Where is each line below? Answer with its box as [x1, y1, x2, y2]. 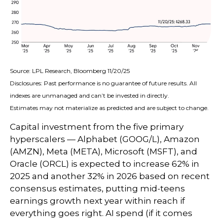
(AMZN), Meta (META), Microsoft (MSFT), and [10, 147, 197, 156]
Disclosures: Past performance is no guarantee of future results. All [10, 79, 197, 87]
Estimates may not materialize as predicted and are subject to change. [10, 104, 209, 111]
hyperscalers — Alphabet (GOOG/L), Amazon [10, 134, 200, 144]
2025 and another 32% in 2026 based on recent [10, 171, 210, 181]
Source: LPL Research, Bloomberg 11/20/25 [10, 67, 130, 74]
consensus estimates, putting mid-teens [10, 184, 185, 193]
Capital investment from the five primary [10, 122, 184, 132]
